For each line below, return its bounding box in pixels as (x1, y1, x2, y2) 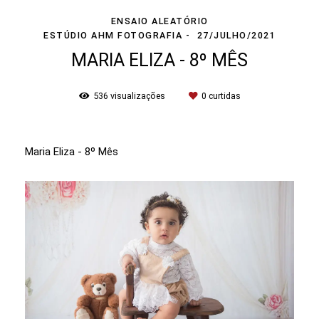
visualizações (108, 90, 167, 101)
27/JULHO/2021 (197, 29, 276, 41)
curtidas (206, 90, 241, 101)
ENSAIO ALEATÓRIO (110, 15, 209, 26)
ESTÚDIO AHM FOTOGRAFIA (43, 29, 182, 41)
